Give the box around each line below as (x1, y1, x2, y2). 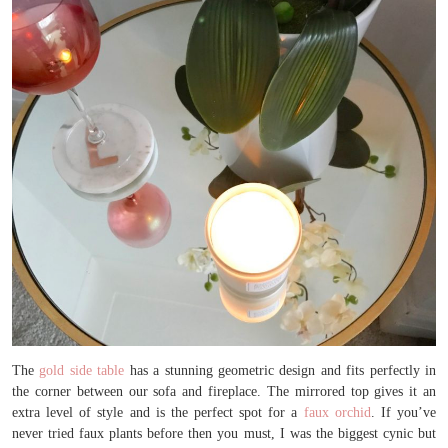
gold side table (39, 362, 125, 378)
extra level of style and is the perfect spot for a (12, 404, 304, 420)
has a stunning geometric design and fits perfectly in (124, 362, 437, 378)
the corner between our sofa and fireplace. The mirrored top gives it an (12, 383, 436, 399)
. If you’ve (370, 404, 437, 420)
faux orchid (303, 404, 371, 420)
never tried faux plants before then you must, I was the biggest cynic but (12, 425, 436, 441)
